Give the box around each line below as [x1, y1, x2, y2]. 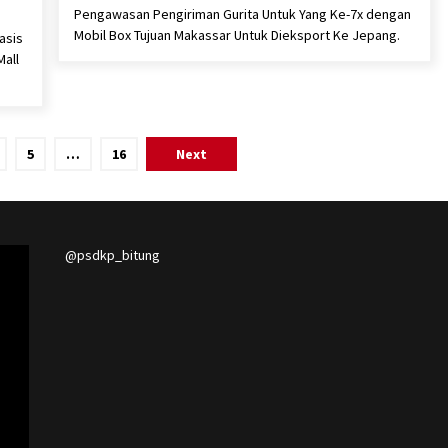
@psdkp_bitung [65, 246, 160, 264]
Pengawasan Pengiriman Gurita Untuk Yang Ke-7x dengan [73, 5, 411, 23]
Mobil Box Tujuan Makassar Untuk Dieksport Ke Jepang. [73, 26, 400, 44]
